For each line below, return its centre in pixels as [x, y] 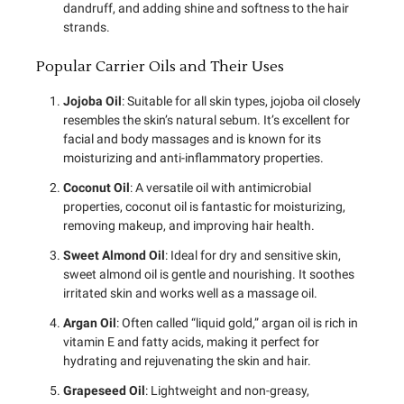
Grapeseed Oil [104, 391]
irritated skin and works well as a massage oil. [190, 294]
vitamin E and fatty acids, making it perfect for [191, 342]
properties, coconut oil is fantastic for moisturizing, [204, 207]
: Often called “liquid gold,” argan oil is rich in [237, 323]
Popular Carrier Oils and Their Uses [160, 66]
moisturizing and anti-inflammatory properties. [193, 158]
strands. [87, 27]
